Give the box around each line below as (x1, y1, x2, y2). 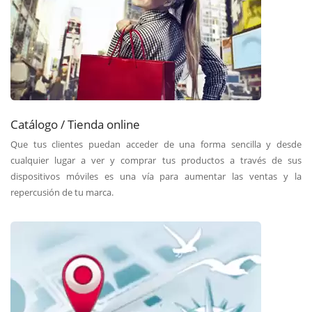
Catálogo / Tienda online (10, 116, 140, 133)
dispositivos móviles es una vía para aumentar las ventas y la (10, 170, 302, 183)
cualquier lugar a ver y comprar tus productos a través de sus (10, 154, 302, 167)
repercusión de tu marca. (10, 186, 114, 199)
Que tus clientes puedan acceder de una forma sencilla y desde (10, 138, 302, 151)
